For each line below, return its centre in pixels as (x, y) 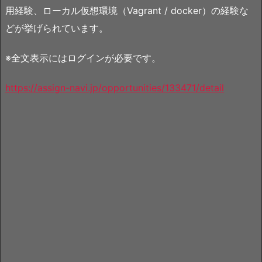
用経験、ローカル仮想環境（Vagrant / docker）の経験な (127, 10)
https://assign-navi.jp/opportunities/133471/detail (115, 87)
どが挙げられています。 (57, 28)
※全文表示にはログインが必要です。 (83, 58)
